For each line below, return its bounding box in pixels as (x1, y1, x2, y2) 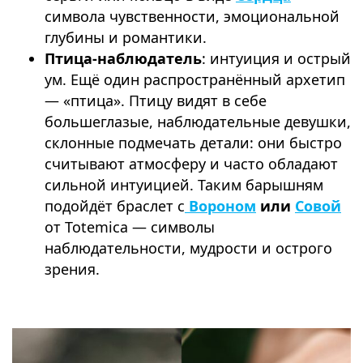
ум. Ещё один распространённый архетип (45, 70, 345, 90)
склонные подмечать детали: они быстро (45, 133, 342, 153)
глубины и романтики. (45, 28, 207, 48)
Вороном (185, 196, 256, 216)
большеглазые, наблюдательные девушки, (45, 112, 351, 132)
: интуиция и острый (202, 49, 351, 69)
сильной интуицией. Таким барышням (45, 175, 323, 195)
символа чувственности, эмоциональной (45, 6, 340, 27)
